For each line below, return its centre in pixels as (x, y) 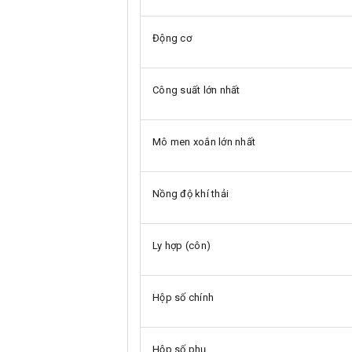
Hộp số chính (183, 297)
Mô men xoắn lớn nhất (204, 141)
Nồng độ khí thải (191, 193)
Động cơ (172, 38)
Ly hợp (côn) (181, 245)
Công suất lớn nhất (196, 90)
